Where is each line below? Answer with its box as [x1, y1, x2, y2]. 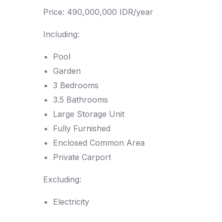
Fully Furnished [53, 123, 111, 133]
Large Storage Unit [53, 109, 124, 119]
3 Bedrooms [53, 80, 99, 90]
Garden [53, 66, 81, 76]
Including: [43, 29, 79, 39]
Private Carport [53, 152, 111, 162]
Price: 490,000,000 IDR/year [43, 7, 153, 17]
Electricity [53, 197, 89, 207]
